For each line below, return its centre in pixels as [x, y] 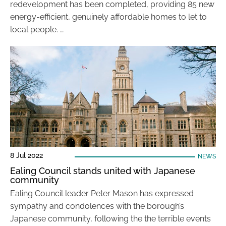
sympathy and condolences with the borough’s [97, 206]
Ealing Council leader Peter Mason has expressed [102, 193]
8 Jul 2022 [26, 155]
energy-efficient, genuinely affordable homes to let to [108, 17]
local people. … [37, 30]
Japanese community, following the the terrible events [110, 219]
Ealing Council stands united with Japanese [103, 171]
